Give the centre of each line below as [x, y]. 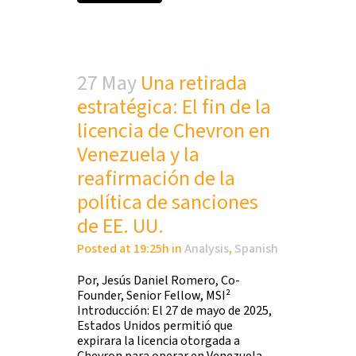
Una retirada [194, 83]
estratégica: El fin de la [174, 107]
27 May [107, 83]
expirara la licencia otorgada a [159, 341]
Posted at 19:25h [123, 249]
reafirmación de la [156, 178]
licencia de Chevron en [174, 131]
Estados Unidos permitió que [155, 326]
